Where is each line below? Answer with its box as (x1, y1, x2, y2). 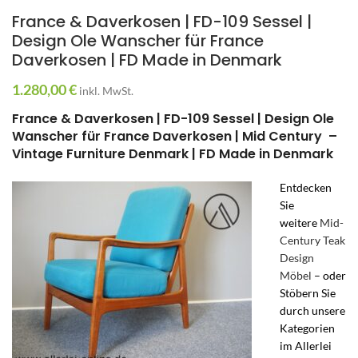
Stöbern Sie (280, 285, 336, 300)
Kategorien (280, 320, 335, 335)
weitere (280, 215, 320, 229)
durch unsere (280, 303, 345, 317)
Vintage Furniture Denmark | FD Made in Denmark (12, 144, 333, 163)
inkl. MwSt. (79, 83, 133, 97)
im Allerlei (280, 338, 332, 352)
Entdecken (280, 180, 332, 194)
